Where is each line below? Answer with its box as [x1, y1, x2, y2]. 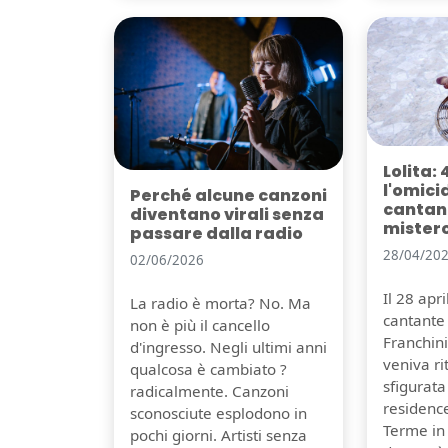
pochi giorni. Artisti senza [130, 424, 307, 445]
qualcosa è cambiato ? [130, 358, 287, 379]
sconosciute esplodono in [130, 402, 307, 423]
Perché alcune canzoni [130, 183, 327, 207]
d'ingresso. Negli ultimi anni [130, 336, 327, 357]
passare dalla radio [130, 221, 303, 245]
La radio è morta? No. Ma [130, 292, 311, 313]
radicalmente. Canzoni [130, 380, 289, 401]
